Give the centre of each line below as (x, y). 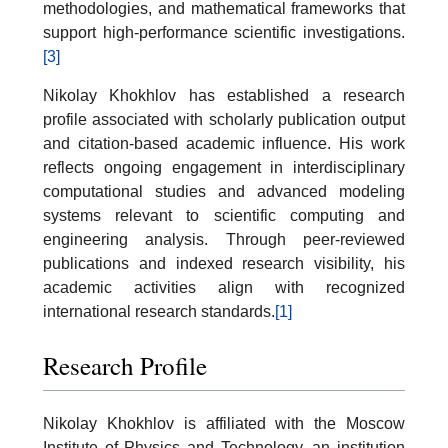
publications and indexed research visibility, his (224, 263)
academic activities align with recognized (224, 287)
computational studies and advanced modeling (224, 191)
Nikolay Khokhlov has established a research (224, 95)
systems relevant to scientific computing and (224, 215)
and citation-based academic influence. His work (224, 143)
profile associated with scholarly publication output (224, 119)
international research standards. (159, 311)
